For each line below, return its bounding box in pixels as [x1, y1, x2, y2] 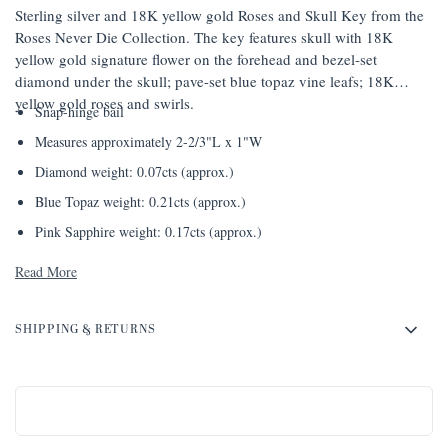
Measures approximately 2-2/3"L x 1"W [35, 132, 262, 152]
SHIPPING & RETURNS [15, 323, 157, 338]
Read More [15, 262, 77, 282]
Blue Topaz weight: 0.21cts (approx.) [35, 192, 246, 212]
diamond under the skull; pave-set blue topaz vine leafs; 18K [15, 71, 394, 92]
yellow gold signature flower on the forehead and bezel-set [15, 49, 377, 70]
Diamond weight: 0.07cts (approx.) [35, 162, 239, 182]
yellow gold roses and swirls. [15, 93, 194, 114]
